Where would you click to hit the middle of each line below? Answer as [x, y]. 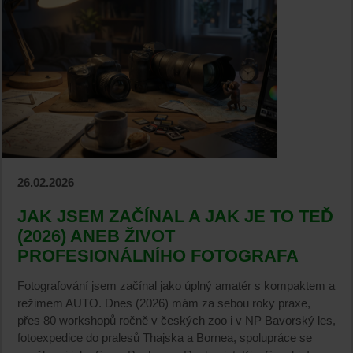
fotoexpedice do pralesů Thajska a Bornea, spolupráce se [165, 338]
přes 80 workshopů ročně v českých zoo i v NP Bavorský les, [176, 321]
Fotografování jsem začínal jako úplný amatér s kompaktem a [176, 286]
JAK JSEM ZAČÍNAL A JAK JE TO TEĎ [175, 216]
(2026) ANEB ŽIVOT [96, 236]
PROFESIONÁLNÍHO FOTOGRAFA [158, 255]
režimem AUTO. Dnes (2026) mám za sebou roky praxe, [164, 303]
